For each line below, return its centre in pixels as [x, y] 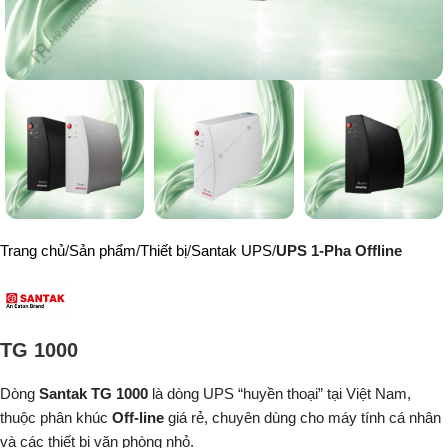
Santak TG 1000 [95, 394]
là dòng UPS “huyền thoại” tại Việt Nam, [281, 394]
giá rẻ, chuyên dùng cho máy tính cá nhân [302, 418]
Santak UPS [231, 251]
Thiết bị [163, 251]
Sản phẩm [102, 251]
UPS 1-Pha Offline [339, 251]
